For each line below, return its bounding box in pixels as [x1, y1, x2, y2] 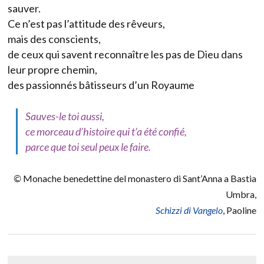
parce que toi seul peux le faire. [25, 140, 151, 154]
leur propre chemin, [8, 63, 97, 77]
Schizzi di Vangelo [156, 204, 223, 216]
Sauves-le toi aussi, [25, 110, 104, 123]
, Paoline [223, 204, 256, 216]
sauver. [8, 2, 41, 15]
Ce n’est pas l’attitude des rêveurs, [8, 17, 165, 31]
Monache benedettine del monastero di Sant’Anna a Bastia [23, 173, 256, 184]
